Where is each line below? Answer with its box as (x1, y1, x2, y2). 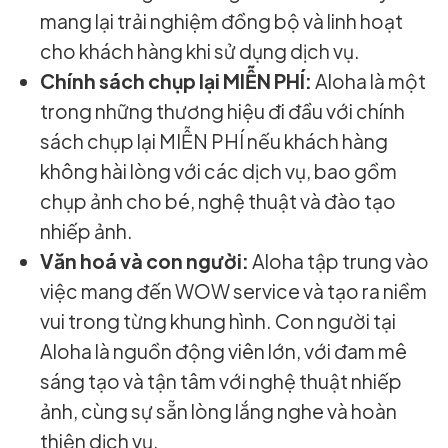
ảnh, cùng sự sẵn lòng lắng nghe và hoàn (40, 399, 398, 424)
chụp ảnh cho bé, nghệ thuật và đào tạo (40, 189, 397, 214)
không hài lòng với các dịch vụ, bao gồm (40, 159, 398, 184)
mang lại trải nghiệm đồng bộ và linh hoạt (40, 9, 404, 34)
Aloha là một (312, 69, 427, 94)
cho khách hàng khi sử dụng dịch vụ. (40, 39, 361, 64)
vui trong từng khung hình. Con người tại (40, 309, 397, 334)
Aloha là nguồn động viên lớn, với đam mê (40, 339, 408, 364)
